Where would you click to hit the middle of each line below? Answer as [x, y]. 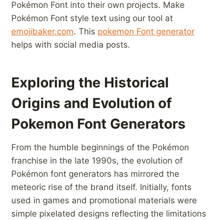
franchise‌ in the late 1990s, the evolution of [97, 161]
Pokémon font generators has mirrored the [95, 174]
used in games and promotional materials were [104, 201]
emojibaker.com [42, 32]
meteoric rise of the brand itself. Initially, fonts [101, 187]
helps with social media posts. [71, 45]
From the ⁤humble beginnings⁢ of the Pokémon [100, 148]
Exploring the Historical [90, 83]
